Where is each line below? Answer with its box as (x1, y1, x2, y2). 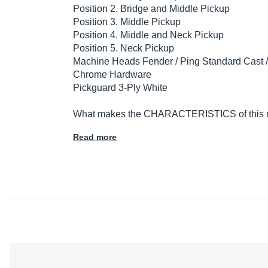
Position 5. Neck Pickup (73, 43, 174, 54)
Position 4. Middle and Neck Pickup (73, 30, 224, 41)
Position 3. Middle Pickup (73, 17, 181, 28)
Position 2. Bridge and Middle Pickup (73, 4, 230, 14)
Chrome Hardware (73, 69, 151, 80)
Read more (73, 132, 117, 142)
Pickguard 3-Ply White (73, 83, 167, 93)
